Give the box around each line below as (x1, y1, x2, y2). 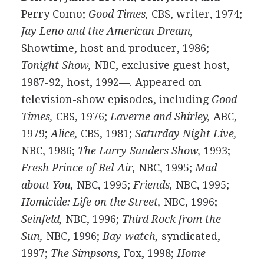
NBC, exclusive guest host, (91, 59, 230, 71)
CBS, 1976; (52, 110, 110, 123)
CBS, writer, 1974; (148, 8, 242, 20)
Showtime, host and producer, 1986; (21, 42, 209, 54)
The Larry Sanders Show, (77, 144, 201, 157)
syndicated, (158, 230, 220, 242)
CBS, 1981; (77, 127, 135, 140)
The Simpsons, (50, 247, 121, 259)
